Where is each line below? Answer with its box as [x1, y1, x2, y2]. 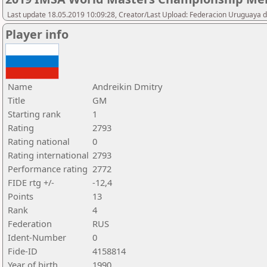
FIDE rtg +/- [8, 176, 54, 188]
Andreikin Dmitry [92, 80, 162, 92]
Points [8, 190, 33, 202]
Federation [8, 218, 52, 229]
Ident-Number [8, 231, 66, 243]
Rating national [8, 135, 70, 147]
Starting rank [8, 108, 61, 120]
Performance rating [8, 163, 88, 175]
